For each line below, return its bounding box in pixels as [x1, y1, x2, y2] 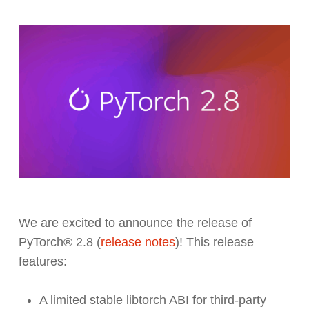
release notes [100, 235, 175, 249]
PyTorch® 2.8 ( [18, 235, 101, 249]
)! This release [175, 235, 254, 249]
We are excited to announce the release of [18, 215, 252, 230]
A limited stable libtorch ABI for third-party [39, 292, 266, 307]
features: [18, 254, 70, 268]
